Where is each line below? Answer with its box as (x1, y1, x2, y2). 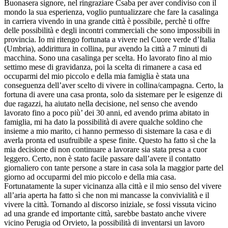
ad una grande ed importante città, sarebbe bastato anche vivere (4, 209, 206, 218)
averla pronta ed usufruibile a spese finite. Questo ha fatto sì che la (4, 135, 216, 145)
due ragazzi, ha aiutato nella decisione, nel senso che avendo (4, 99, 197, 108)
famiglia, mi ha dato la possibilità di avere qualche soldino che (4, 117, 203, 126)
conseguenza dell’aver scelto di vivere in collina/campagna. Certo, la (4, 80, 223, 90)
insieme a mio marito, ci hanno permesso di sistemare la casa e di (4, 126, 211, 135)
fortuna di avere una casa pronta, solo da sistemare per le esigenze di (4, 90, 222, 99)
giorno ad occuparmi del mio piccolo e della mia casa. (4, 172, 176, 181)
